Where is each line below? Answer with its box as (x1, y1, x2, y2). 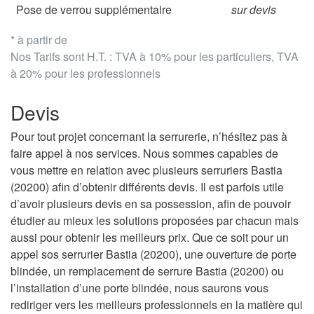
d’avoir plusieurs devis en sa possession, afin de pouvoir (11, 196, 291, 212)
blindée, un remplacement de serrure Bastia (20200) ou (11, 263, 284, 280)
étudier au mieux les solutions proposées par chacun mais (11, 212, 299, 229)
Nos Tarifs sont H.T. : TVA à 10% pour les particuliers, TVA (11, 48, 299, 65)
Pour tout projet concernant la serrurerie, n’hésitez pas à (11, 128, 287, 145)
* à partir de (11, 32, 67, 48)
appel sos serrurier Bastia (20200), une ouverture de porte (11, 246, 296, 263)
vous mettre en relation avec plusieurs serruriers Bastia (11, 162, 282, 179)
